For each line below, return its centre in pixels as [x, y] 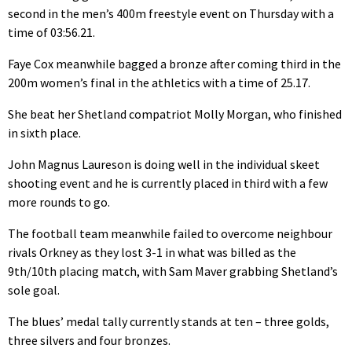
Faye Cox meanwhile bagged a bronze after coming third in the [174, 64]
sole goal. [34, 290]
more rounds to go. [59, 202]
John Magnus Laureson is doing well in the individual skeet [164, 165]
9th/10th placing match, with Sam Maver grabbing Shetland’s [173, 271]
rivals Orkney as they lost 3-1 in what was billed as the [152, 253]
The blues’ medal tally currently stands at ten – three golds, [169, 322]
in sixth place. [44, 133]
